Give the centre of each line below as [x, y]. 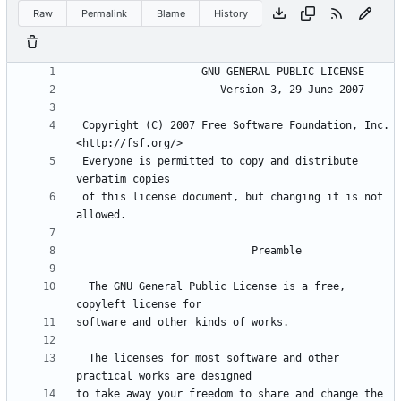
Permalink [105, 13]
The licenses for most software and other [82, 358]
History [231, 13]
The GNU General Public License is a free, [82, 287]
